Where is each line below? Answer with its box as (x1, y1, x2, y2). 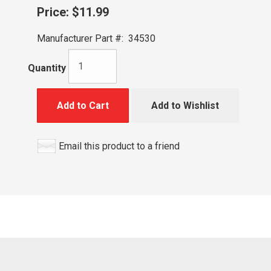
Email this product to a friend (58, 140, 180, 152)
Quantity (27, 62, 66, 74)
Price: (36, 5, 69, 19)
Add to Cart (56, 100, 109, 111)
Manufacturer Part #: (36, 33, 123, 44)
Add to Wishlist (151, 100, 219, 111)
